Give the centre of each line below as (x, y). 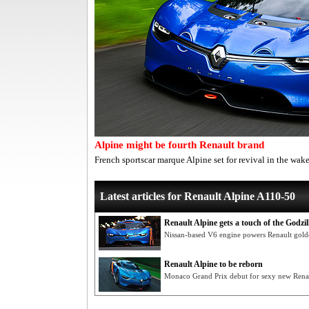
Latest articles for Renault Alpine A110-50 (198, 196)
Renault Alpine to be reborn (213, 264)
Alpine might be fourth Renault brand (179, 145)
